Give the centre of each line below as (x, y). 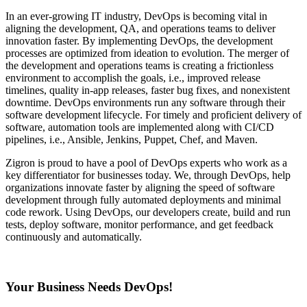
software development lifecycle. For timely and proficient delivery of (153, 115)
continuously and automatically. (74, 237)
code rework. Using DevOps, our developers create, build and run (148, 212)
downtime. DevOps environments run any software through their (145, 103)
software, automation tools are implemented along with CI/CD (140, 127)
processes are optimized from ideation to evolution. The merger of (147, 53)
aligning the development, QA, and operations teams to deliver (140, 29)
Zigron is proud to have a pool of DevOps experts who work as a (146, 163)
